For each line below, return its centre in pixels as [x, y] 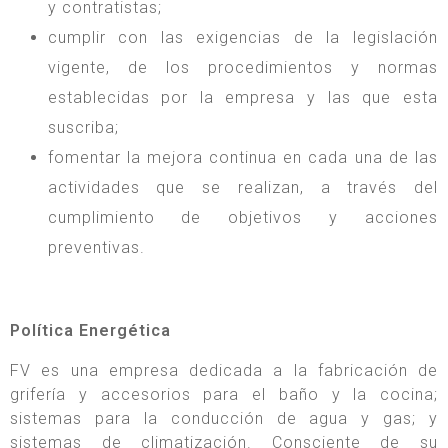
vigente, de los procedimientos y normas [242, 68]
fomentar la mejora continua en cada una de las [242, 158]
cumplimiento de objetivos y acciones [242, 218]
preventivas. [96, 248]
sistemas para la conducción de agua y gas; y [224, 419]
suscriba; [83, 128]
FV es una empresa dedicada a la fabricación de [224, 371]
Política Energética [90, 331]
